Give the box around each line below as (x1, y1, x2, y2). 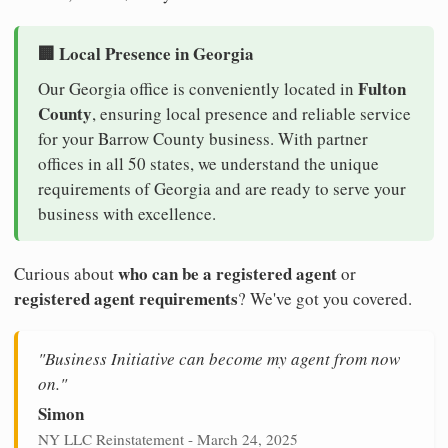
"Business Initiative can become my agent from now (38, 346, 400, 370)
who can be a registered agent (118, 260, 337, 286)
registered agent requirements (14, 285, 238, 311)
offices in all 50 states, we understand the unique (38, 151, 379, 175)
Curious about (14, 261, 118, 285)
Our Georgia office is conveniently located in (38, 76, 358, 100)
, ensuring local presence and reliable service (92, 101, 411, 125)
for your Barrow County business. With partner (38, 126, 368, 150)
